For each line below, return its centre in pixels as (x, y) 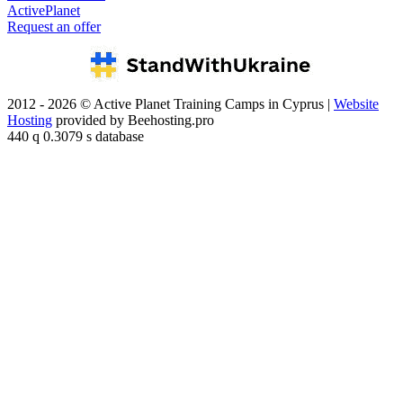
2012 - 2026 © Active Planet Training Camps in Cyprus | (170, 104)
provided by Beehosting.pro (133, 121)
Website (356, 104)
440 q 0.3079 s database (76, 137)
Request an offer (54, 27)
